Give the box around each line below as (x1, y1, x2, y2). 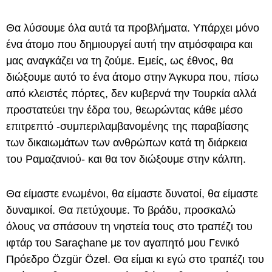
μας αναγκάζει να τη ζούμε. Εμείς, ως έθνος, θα (6, 54, 233, 67)
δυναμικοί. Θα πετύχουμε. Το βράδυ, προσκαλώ (6, 203, 236, 216)
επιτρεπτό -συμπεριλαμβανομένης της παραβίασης (6, 120, 249, 132)
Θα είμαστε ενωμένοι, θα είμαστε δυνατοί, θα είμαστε (6, 187, 258, 200)
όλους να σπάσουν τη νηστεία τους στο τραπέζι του (6, 220, 253, 233)
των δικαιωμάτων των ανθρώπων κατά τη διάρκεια (6, 136, 247, 149)
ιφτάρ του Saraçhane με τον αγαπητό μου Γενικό (6, 236, 239, 249)
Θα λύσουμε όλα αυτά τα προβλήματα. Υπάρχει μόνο (6, 21, 259, 34)
